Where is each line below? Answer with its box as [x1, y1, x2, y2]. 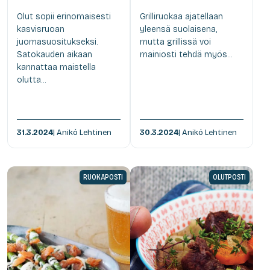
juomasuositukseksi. [17, 36, 98, 47]
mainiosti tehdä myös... [140, 49, 232, 60]
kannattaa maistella [17, 61, 96, 72]
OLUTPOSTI [213, 172, 246, 181]
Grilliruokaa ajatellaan [140, 11, 223, 22]
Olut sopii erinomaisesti [17, 11, 111, 22]
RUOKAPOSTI [83, 172, 123, 181]
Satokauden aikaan [17, 49, 92, 60]
